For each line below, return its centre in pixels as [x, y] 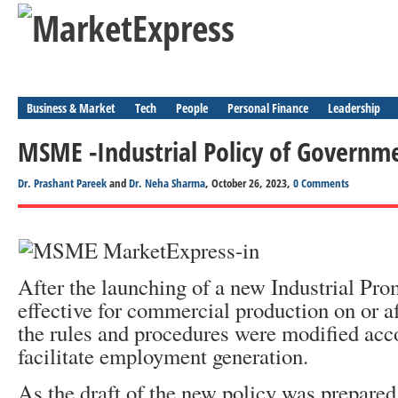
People [192, 108]
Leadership [354, 108]
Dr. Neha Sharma [167, 183]
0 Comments [321, 183]
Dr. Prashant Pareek [62, 183]
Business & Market [71, 108]
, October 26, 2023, [249, 183]
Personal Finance [268, 108]
